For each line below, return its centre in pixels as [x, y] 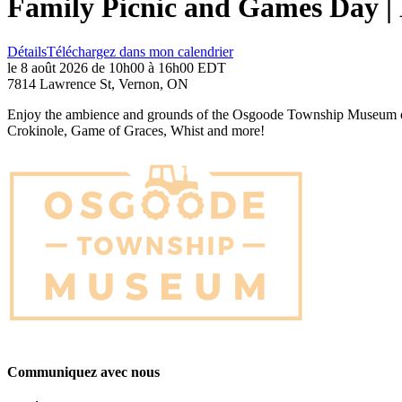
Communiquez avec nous [83, 372]
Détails [27, 51]
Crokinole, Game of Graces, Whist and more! [136, 130]
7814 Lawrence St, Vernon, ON [98, 83]
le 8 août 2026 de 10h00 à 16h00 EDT [117, 67]
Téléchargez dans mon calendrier [140, 51]
